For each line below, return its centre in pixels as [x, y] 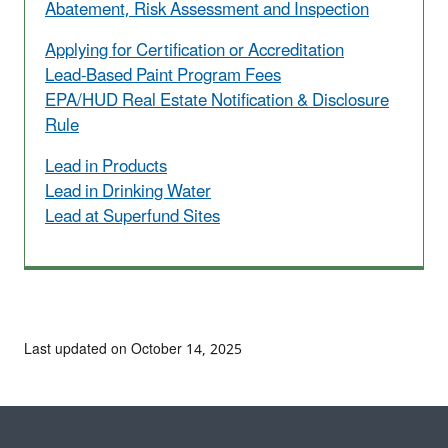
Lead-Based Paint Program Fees [163, 75]
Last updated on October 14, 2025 [133, 349]
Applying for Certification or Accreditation [194, 50]
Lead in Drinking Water [128, 191]
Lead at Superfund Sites [132, 216]
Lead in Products [106, 166]
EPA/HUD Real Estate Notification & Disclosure [217, 100]
